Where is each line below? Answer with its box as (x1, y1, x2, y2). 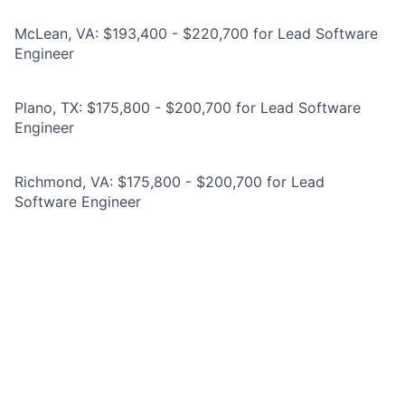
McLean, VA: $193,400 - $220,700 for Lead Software (14, 24, 378, 42)
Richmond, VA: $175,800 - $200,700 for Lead (14, 173, 325, 191)
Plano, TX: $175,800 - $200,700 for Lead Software (14, 99, 361, 117)
